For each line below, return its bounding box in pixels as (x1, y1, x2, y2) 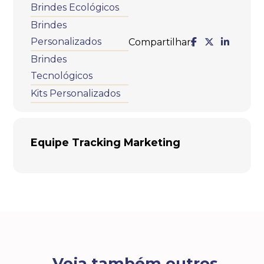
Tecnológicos (31, 70, 93, 81)
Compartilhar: (128, 36, 193, 48)
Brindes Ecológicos (31, 1, 120, 13)
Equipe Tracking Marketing (31, 136, 181, 148)
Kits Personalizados (31, 87, 121, 99)
